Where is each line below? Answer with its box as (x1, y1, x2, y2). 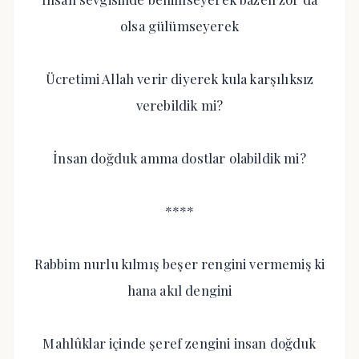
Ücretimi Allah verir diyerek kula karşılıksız (45, 70, 314, 87)
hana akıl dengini (127, 281, 232, 299)
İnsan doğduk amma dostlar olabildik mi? (53, 149, 306, 167)
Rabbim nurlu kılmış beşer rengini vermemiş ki (34, 255, 325, 272)
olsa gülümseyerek (120, 17, 239, 34)
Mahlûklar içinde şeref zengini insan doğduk (42, 334, 317, 352)
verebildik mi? (135, 96, 224, 114)
